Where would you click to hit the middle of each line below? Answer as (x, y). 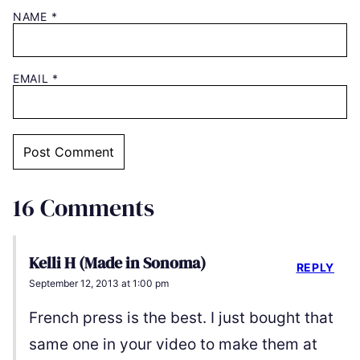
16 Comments (84, 207)
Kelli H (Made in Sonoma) (117, 262)
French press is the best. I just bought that (181, 317)
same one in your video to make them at (173, 344)
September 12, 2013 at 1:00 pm (99, 283)
